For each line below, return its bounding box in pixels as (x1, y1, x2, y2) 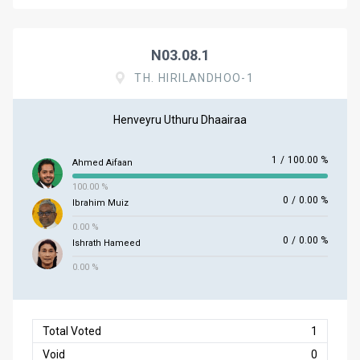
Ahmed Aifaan (72, 157, 133, 168)
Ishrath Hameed (72, 238, 141, 248)
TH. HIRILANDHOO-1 (134, 72, 255, 84)
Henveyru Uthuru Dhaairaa (113, 113, 247, 126)
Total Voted (43, 325, 101, 337)
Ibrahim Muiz (72, 198, 129, 208)
